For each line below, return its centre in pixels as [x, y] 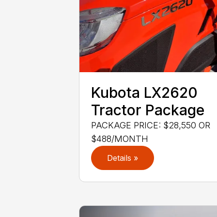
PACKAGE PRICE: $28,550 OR [151, 125]
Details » [123, 158]
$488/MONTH [120, 139]
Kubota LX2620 [145, 93]
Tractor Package [148, 110]
